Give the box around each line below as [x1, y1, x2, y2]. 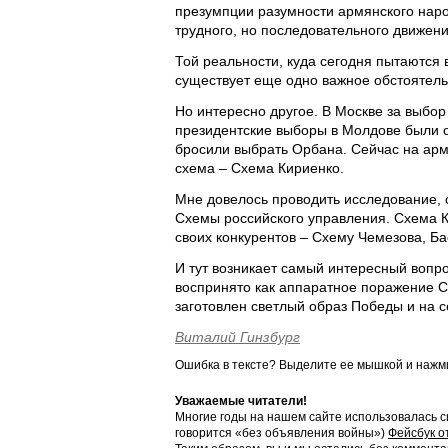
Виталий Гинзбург [175, 329, 300, 345]
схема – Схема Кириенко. [175, 160, 344, 176]
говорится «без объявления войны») [175, 426, 388, 440]
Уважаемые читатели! [175, 394, 307, 408]
